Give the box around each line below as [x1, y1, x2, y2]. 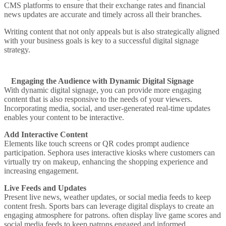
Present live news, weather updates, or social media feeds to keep [4, 192, 211, 201]
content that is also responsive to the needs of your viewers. [4, 94, 192, 103]
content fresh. [4, 201, 49, 210]
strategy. [4, 45, 30, 54]
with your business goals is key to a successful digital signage [4, 36, 199, 45]
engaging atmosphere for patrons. [4, 210, 110, 219]
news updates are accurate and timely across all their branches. [4, 10, 202, 19]
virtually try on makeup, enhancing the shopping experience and [4, 157, 208, 166]
